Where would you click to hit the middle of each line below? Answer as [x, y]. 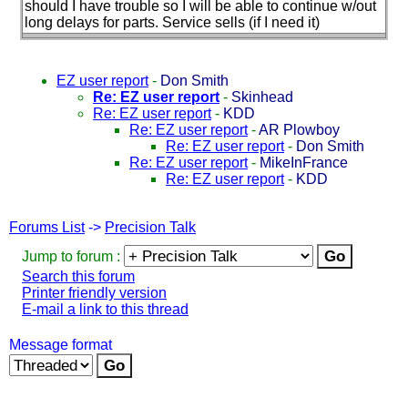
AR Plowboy [299, 129]
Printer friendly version [94, 292]
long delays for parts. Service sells [137, 22]
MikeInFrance [304, 162]
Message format [61, 344]
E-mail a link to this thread [105, 309]
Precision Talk [150, 227]
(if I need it [282, 22]
